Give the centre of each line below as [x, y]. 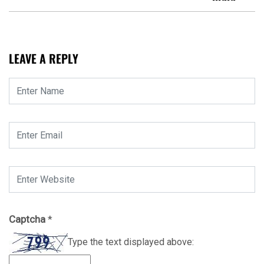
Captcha [28, 220]
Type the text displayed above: [131, 242]
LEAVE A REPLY [44, 59]
